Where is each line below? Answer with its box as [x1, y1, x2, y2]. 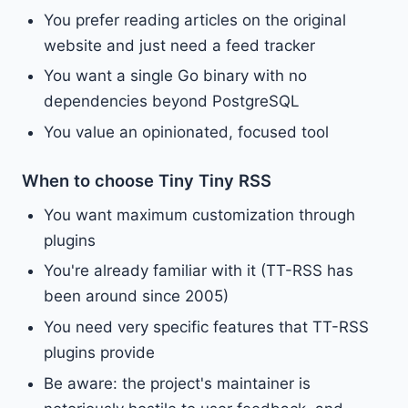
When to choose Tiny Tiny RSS [22, 169, 271, 190]
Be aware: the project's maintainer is [44, 373, 311, 393]
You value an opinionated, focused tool [44, 122, 329, 141]
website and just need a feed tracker [44, 36, 315, 55]
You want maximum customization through [44, 205, 355, 224]
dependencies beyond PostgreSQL [44, 92, 300, 111]
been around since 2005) [44, 287, 229, 306]
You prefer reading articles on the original [44, 10, 346, 29]
